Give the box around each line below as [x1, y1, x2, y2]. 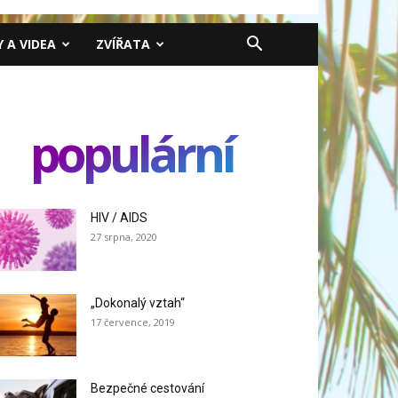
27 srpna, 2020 [91, 230, 157, 243]
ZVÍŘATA [96, 36, 150, 52]
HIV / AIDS [91, 211, 147, 225]
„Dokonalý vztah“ [91, 296, 185, 310]
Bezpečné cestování [91, 381, 204, 395]
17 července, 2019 [91, 315, 175, 329]
